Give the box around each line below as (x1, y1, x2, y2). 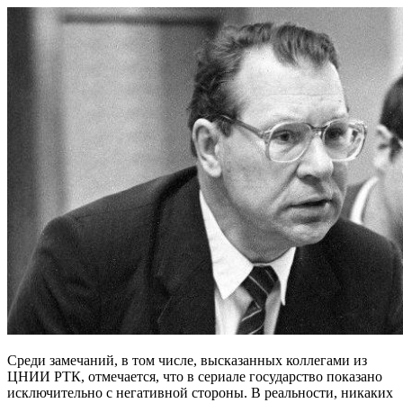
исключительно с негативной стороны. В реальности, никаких (7, 385, 393, 401)
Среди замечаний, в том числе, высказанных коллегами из (7, 353, 367, 369)
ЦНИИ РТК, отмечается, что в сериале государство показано (7, 369, 382, 385)
